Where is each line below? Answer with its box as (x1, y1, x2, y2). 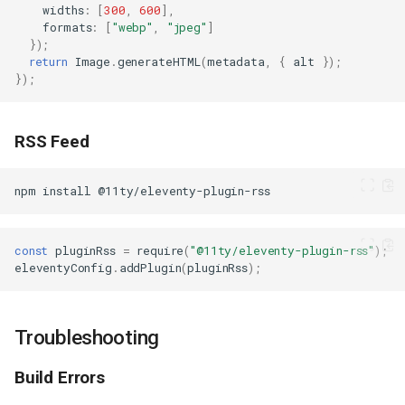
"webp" (111, 19, 154, 34)
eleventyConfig (14, 259, 112, 275)
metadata (206, 53, 265, 69)
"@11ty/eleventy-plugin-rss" (190, 242, 375, 258)
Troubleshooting (14, 325, 159, 349)
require (137, 242, 184, 258)
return (28, 53, 68, 69)
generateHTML (117, 53, 201, 69)
